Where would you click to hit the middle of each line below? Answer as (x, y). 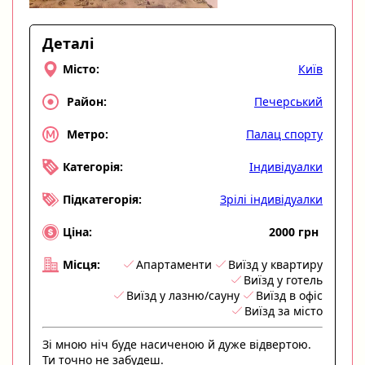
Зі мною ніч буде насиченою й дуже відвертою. (177, 344)
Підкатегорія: (102, 200)
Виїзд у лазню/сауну (183, 295)
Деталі (68, 43)
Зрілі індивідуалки (271, 199)
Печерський (288, 101)
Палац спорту (284, 134)
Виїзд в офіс (289, 295)
